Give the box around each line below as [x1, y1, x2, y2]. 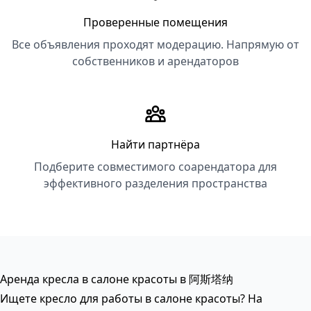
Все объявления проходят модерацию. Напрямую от [12, 37, 299, 52]
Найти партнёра [111, 137, 200, 152]
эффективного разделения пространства [44, 176, 267, 191]
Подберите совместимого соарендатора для [34, 159, 277, 174]
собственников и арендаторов [72, 53, 239, 69]
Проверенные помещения [83, 15, 228, 30]
